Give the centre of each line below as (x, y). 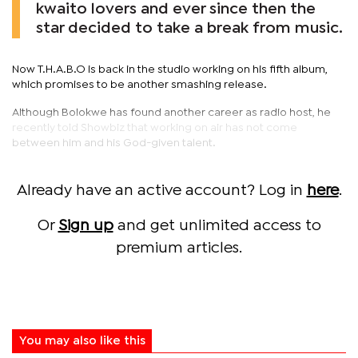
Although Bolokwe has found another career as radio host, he (171, 112)
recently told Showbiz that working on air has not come (155, 127)
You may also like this (82, 341)
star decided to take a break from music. (189, 28)
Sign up (86, 225)
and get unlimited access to (217, 225)
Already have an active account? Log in (161, 190)
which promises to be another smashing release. (139, 84)
